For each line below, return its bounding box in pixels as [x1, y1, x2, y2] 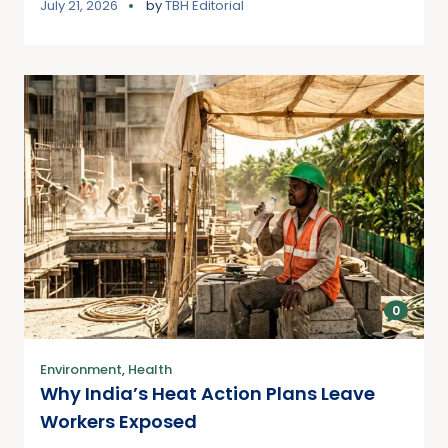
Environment [40, 359, 122, 379]
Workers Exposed [40, 408, 197, 434]
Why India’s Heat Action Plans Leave [40, 380, 375, 406]
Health [128, 359, 172, 379]
